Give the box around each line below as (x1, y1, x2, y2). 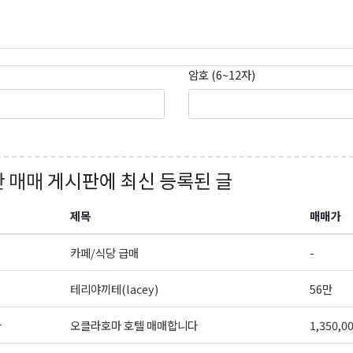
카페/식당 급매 (69, 244, 139, 262)
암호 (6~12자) (188, 66, 255, 84)
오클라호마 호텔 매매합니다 (69, 317, 198, 334)
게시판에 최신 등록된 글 (43, 166, 232, 195)
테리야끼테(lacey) (69, 281, 158, 298)
